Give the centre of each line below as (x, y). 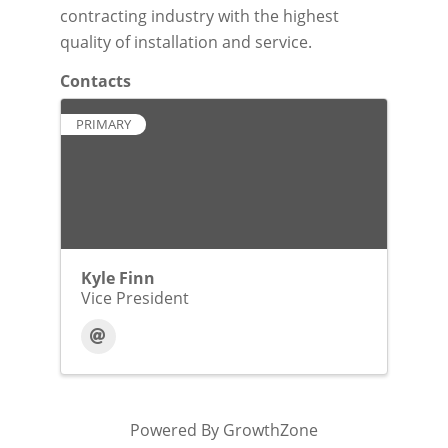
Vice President (134, 298)
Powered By (176, 430)
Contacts (95, 81)
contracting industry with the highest (199, 16)
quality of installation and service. (185, 42)
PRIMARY (103, 124)
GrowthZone (270, 430)
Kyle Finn (117, 278)
